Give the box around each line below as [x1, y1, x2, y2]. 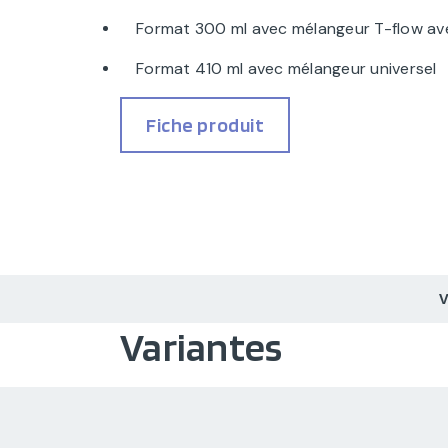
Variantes [120, 323, 283, 371]
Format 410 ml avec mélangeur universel [136, 58, 437, 79]
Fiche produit [146, 113, 265, 137]
